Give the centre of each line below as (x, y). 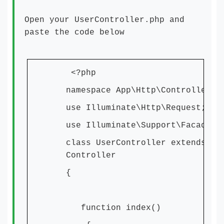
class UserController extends (136, 143)
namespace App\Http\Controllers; (143, 91)
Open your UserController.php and (104, 20)
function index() (113, 208)
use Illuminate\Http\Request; (136, 108)
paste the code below (74, 33)
